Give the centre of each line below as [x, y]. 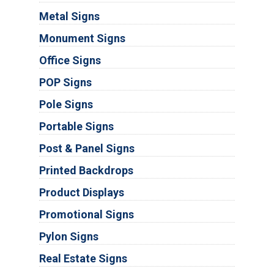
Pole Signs [66, 105]
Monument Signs [82, 39]
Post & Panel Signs [87, 149]
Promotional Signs [86, 215]
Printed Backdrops [86, 171]
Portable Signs [76, 127]
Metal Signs [69, 17]
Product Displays [81, 193]
